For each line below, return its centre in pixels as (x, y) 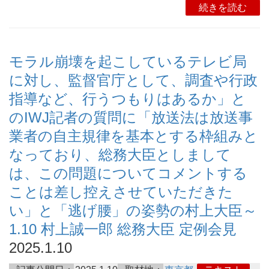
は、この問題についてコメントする (128, 173)
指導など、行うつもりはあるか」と (128, 98)
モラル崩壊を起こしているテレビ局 (128, 61)
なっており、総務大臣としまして (120, 154)
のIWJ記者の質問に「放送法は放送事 (131, 117)
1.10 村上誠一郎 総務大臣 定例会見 (123, 229)
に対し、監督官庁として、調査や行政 (133, 80)
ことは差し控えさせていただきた (121, 192)
